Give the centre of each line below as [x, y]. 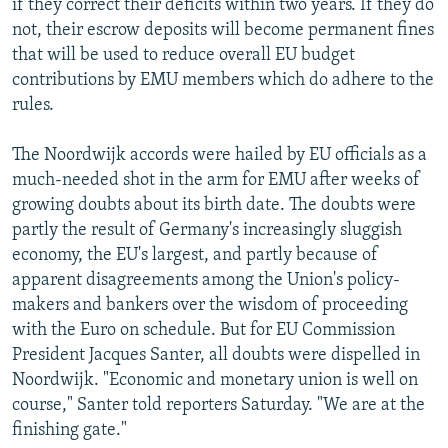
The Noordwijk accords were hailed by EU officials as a [219, 155]
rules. [33, 105]
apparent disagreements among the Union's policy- [206, 280]
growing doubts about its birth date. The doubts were [214, 205]
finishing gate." [69, 430]
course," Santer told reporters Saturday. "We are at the [218, 405]
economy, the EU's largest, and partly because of [195, 255]
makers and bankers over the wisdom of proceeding [210, 305]
